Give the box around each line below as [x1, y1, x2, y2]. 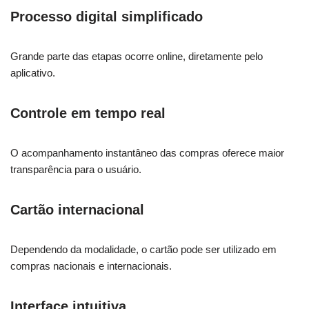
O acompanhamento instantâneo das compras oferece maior [10, 146, 284, 159]
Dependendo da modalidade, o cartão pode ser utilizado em [10, 243, 277, 255]
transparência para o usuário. [10, 163, 141, 175]
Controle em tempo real [10, 105, 166, 121]
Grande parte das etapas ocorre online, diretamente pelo [10, 50, 263, 62]
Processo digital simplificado [10, 8, 203, 24]
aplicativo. [10, 66, 55, 79]
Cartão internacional [10, 201, 144, 217]
